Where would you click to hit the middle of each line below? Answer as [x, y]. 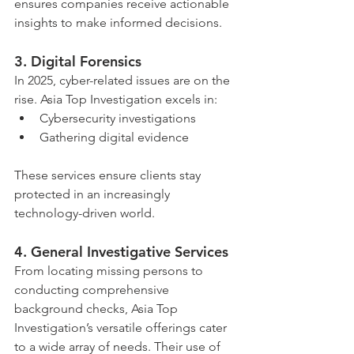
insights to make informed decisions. [118, 22]
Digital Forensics [86, 61]
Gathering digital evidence [114, 137]
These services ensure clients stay [109, 175]
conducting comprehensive [93, 289]
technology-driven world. [85, 213]
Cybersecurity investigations [118, 118]
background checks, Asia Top [98, 308]
